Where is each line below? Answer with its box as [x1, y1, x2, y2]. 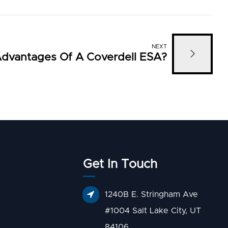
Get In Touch [83, 158, 157, 170]
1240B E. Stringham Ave [105, 190, 198, 198]
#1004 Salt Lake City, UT [105, 207, 201, 215]
